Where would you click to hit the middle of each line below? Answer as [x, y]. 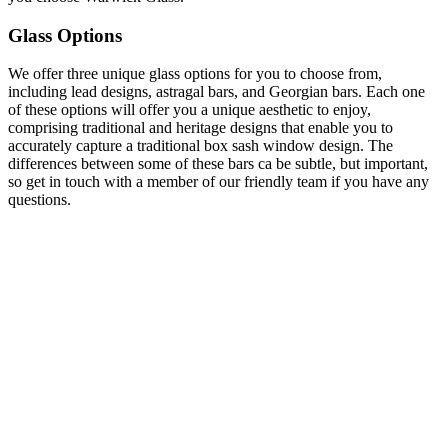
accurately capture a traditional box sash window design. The [200, 146]
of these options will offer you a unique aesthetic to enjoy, [189, 110]
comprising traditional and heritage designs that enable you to [200, 128]
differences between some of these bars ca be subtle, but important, [218, 164]
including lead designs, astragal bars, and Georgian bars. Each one [216, 92]
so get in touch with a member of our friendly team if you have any [218, 182]
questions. [39, 200]
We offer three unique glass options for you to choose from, [195, 74]
